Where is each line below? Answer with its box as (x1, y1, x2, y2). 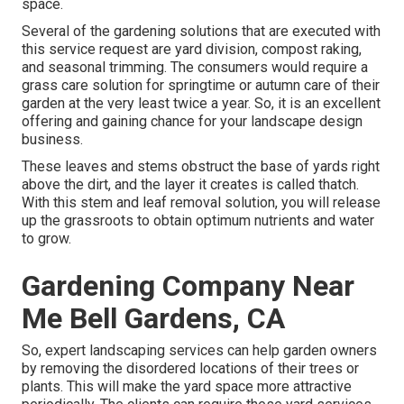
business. (22, 131, 83, 149)
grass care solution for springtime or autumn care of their (22, 77, 380, 95)
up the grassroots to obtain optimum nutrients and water (22, 212, 374, 230)
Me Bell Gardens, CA (22, 301, 285, 336)
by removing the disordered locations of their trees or (22, 360, 359, 378)
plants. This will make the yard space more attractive (22, 378, 352, 396)
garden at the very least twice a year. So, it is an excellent (22, 95, 381, 113)
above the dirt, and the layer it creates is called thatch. (22, 176, 359, 194)
